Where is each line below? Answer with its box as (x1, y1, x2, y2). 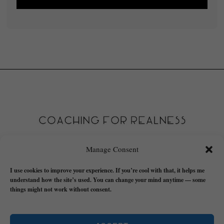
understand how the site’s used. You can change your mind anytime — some (10, 175, 205, 184)
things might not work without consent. (10, 185, 111, 193)
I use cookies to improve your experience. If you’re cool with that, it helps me (10, 166, 204, 174)
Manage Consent (85, 144, 138, 154)
